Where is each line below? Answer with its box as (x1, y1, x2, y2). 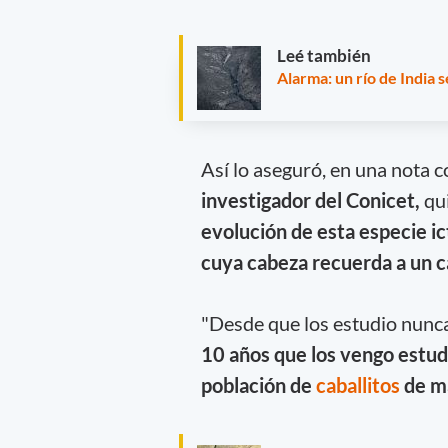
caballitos (315, 373, 404, 398)
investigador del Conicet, (200, 187, 424, 212)
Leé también (277, 45, 371, 67)
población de (200, 373, 316, 398)
